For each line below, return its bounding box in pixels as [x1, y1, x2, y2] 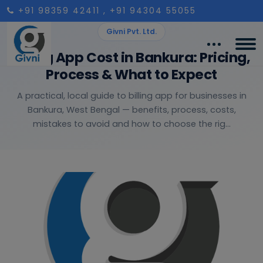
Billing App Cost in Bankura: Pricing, [12, 48, 251, 67]
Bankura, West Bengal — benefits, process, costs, [27, 104, 236, 116]
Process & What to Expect [46, 65, 217, 84]
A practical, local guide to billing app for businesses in [16, 90, 247, 102]
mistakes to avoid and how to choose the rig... [32, 118, 231, 130]
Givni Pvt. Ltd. [106, 26, 157, 36]
